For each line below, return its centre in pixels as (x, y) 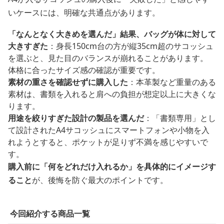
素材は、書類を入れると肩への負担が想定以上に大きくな (112, 94)
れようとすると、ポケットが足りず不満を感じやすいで (108, 142)
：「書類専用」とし (180, 118)
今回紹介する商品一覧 (50, 213)
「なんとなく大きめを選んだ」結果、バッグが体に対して (112, 34)
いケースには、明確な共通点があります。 (84, 12)
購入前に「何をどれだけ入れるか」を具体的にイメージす (112, 166)
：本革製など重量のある (172, 82)
